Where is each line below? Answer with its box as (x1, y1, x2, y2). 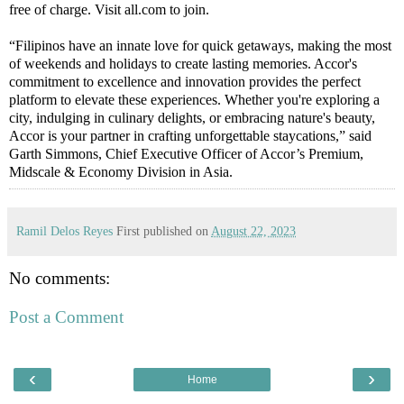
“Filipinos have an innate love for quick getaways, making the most (9, 37, 391, 53)
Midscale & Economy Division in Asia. (9, 163, 233, 179)
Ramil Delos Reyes (16, 223, 113, 238)
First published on (116, 223, 211, 238)
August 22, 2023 (211, 223, 296, 238)
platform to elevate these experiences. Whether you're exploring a (9, 91, 380, 107)
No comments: (9, 268, 110, 288)
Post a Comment (9, 308, 124, 327)
